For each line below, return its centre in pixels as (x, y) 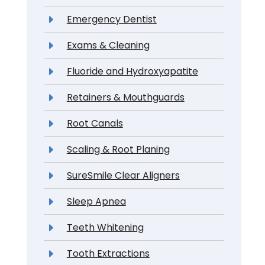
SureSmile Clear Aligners (123, 175)
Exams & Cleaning (108, 45)
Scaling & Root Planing (118, 149)
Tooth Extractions (108, 253)
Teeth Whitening (105, 227)
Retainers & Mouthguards (125, 97)
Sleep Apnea (96, 201)
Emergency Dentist (112, 19)
